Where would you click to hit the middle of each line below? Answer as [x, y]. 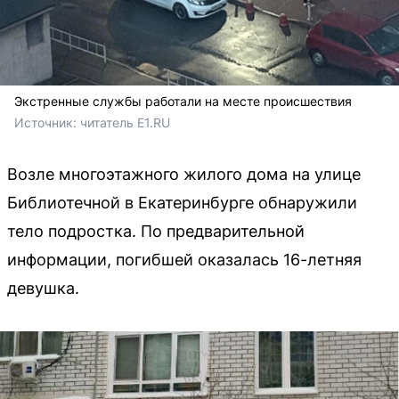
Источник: [47, 122]
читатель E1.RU [125, 122]
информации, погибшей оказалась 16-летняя [184, 260]
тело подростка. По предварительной [156, 231]
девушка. [43, 288]
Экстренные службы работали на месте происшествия [183, 101]
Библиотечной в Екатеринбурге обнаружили [182, 203]
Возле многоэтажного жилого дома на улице [184, 174]
